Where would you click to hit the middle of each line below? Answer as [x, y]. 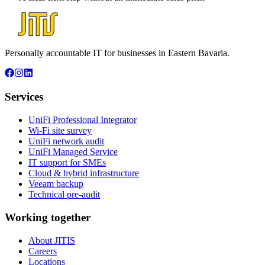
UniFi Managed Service [73, 152]
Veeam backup [56, 184]
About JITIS [52, 240]
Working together [48, 217]
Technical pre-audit [64, 195]
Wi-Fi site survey [60, 131]
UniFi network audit [66, 141]
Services [24, 97]
